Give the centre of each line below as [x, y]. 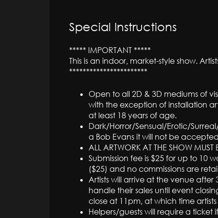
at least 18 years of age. [133, 115]
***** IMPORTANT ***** [110, 50]
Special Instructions [123, 26]
